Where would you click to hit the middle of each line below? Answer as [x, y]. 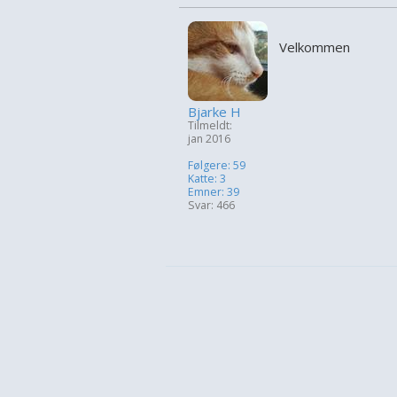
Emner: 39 [214, 192]
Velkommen [315, 47]
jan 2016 [209, 139]
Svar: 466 [211, 206]
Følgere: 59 [217, 166]
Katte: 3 [207, 179]
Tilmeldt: [210, 126]
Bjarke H [214, 112]
